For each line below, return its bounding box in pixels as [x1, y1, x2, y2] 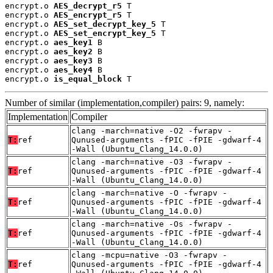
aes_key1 [54, 37, 93, 47]
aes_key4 [54, 65, 93, 74]
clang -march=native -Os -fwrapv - [71, 219, 232, 229]
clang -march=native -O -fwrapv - [71, 188, 227, 197]
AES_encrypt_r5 [54, 10, 122, 19]
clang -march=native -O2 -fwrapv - [71, 126, 232, 135]
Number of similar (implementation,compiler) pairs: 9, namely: [5, 97, 244, 108]
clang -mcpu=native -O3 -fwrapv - [71, 250, 227, 260]
